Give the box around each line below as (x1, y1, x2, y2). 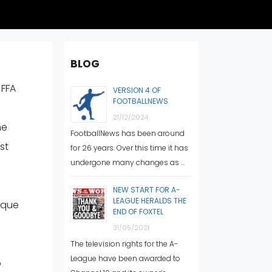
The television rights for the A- (70, 238, 178, 249)
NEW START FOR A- (113, 184, 180, 195)
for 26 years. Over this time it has (70, 142, 188, 153)
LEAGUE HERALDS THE (113, 195, 186, 206)
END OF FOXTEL (113, 206, 163, 217)
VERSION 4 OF (113, 84, 161, 95)
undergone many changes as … (70, 157, 185, 168)
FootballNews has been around (70, 127, 185, 138)
